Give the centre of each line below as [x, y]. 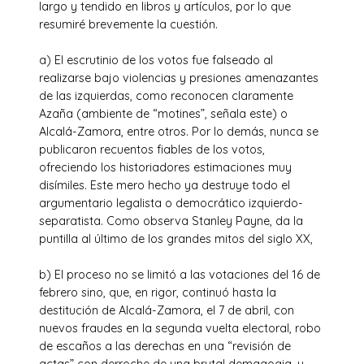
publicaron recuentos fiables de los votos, [152, 149]
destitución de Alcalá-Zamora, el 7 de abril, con [167, 310]
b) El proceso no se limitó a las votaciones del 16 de [180, 274]
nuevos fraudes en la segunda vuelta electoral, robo [180, 328]
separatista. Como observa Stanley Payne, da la [171, 221]
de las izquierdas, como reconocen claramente [166, 95]
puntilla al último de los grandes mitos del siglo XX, [176, 238]
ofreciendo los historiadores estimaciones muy [165, 167]
